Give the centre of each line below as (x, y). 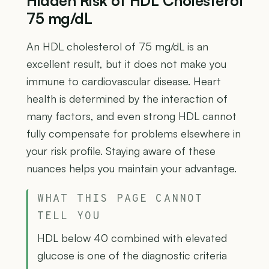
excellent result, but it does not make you (126, 64)
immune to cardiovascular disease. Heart (124, 81)
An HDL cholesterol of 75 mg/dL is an (117, 47)
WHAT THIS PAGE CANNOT (120, 199)
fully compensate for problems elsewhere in (134, 134)
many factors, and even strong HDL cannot (131, 116)
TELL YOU (69, 217)
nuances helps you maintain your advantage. (131, 168)
